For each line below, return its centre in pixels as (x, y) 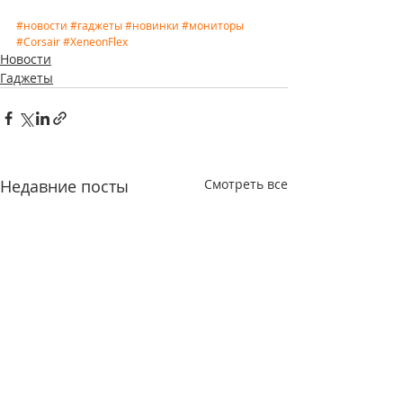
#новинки (152, 26)
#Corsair (38, 42)
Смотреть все (246, 184)
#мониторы (213, 26)
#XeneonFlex (95, 42)
